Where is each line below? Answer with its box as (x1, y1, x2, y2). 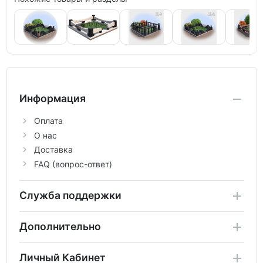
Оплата (33, 116, 63, 126)
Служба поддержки (19, 189, 122, 202)
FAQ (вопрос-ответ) (33, 159, 112, 169)
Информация (19, 92, 86, 105)
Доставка (33, 144, 73, 155)
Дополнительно (19, 220, 101, 233)
